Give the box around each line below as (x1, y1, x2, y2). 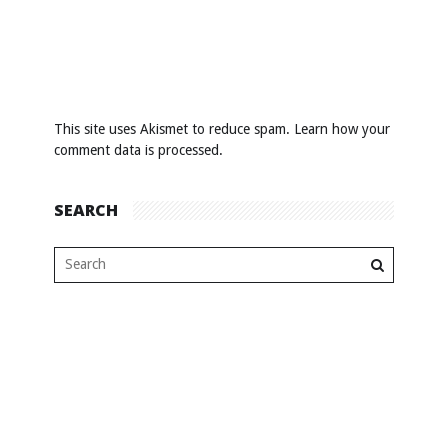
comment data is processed (54, 141, 219, 158)
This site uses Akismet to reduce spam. (54, 120, 294, 137)
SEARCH (54, 198, 118, 221)
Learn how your (294, 120, 390, 137)
